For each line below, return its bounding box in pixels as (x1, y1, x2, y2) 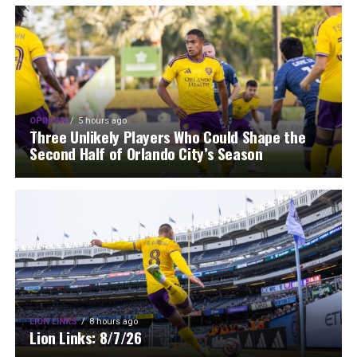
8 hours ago (89, 316, 139, 327)
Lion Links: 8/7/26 (29, 326, 142, 349)
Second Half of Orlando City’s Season (29, 142, 263, 165)
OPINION (29, 116, 67, 126)
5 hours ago (78, 116, 127, 126)
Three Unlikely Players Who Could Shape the (29, 125, 306, 148)
